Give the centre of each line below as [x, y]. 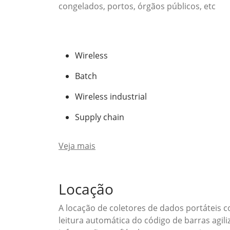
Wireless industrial [111, 97]
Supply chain [100, 117]
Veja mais [77, 146]
